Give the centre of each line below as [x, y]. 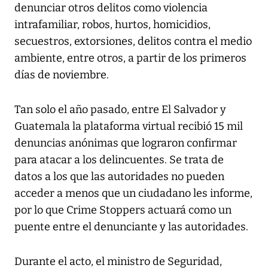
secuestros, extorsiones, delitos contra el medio [133, 42]
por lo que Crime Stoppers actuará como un [123, 210]
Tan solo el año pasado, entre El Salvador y [120, 110]
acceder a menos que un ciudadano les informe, [133, 194]
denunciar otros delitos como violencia [111, 8]
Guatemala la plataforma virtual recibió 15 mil [129, 127]
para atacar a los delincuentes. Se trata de [119, 160]
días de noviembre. [62, 75]
